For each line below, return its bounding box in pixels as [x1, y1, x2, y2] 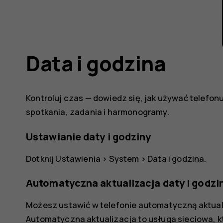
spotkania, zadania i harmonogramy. [26, 106, 169, 117]
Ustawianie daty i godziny [26, 129, 151, 143]
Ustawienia [55, 152, 101, 164]
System [109, 152, 139, 164]
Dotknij [26, 152, 56, 164]
